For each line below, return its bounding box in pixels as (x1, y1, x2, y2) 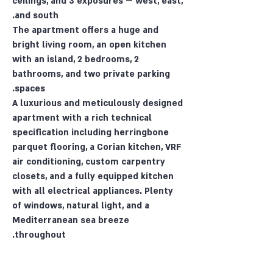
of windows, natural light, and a (12, 200, 149, 211)
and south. (15, 10, 58, 21)
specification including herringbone (12, 127, 169, 138)
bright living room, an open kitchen (12, 39, 166, 51)
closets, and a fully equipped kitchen (12, 171, 174, 182)
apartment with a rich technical (12, 112, 152, 124)
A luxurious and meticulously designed (12, 97, 183, 109)
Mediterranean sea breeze (12, 214, 129, 226)
